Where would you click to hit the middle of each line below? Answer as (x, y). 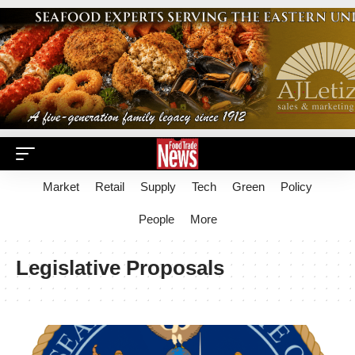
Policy (296, 187)
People (156, 219)
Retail (110, 187)
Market (61, 187)
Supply (158, 187)
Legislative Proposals (120, 268)
